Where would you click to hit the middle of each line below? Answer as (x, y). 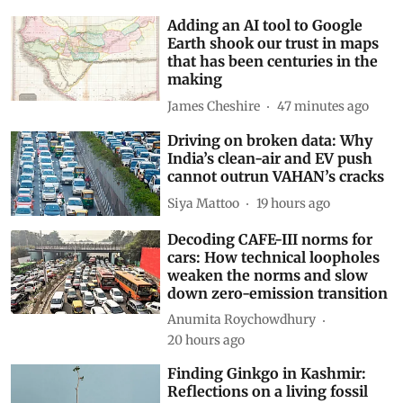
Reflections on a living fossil (268, 391)
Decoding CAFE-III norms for (270, 239)
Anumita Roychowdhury (242, 320)
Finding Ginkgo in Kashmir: (267, 373)
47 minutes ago (323, 106)
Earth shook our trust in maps (273, 44)
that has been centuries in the (273, 62)
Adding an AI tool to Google (265, 26)
